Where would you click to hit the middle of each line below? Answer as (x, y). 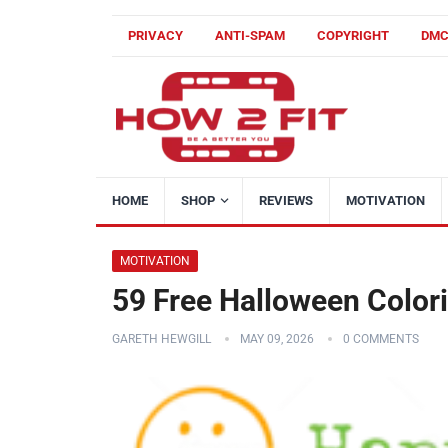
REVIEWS (286, 200)
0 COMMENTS (381, 339)
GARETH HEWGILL (161, 339)
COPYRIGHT (353, 35)
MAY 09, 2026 (277, 339)
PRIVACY (155, 35)
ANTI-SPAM (250, 35)
